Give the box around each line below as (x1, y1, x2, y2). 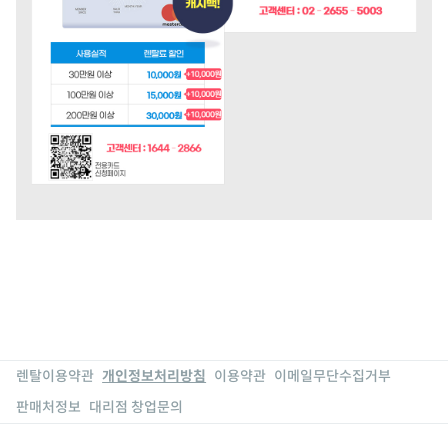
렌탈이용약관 (16, 367, 95, 386)
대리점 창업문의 (89, 398, 184, 417)
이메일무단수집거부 (274, 367, 392, 386)
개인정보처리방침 (102, 367, 207, 386)
